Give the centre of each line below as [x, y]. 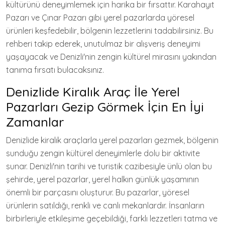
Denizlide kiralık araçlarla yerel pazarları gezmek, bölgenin [112, 140]
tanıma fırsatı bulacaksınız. [55, 70]
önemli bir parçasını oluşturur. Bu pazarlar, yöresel [98, 192]
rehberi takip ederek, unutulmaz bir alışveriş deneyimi [103, 43]
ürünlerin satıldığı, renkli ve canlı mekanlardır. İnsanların [105, 205]
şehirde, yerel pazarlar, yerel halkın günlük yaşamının [102, 179]
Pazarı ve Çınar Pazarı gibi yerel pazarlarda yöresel [100, 17]
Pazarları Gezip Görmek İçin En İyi [105, 106]
